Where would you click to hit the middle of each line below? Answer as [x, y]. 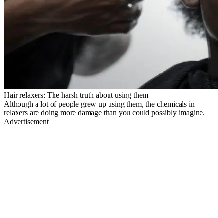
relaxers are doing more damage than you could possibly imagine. [104, 112]
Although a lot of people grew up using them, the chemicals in [99, 104]
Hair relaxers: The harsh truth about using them [76, 95]
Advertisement [26, 121]
